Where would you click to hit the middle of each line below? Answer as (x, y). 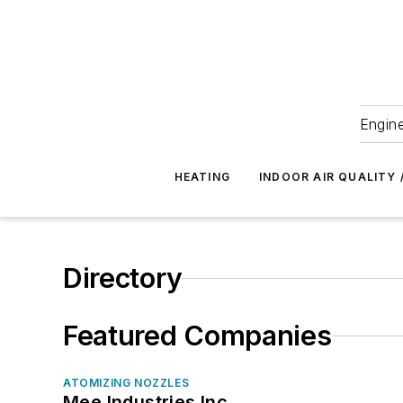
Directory (123, 278)
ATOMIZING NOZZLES (126, 383)
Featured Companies (197, 336)
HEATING (202, 177)
